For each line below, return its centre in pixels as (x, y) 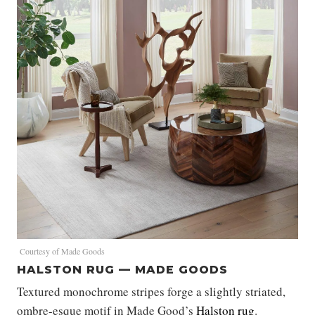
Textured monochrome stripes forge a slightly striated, (151, 292)
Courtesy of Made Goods (62, 251)
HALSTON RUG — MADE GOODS (122, 270)
